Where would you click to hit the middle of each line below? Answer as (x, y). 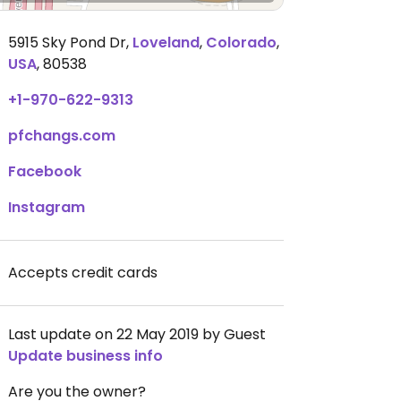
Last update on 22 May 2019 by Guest (137, 334)
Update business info (85, 356)
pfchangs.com (62, 136)
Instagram (47, 207)
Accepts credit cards (83, 273)
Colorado (241, 43)
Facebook (45, 171)
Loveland (166, 43)
